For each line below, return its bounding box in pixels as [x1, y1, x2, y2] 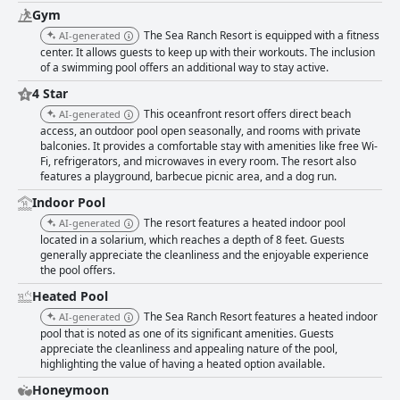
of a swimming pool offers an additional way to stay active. [40, 60, 329, 76]
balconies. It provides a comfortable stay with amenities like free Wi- [40, 138, 378, 154]
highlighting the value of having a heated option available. [40, 356, 325, 372]
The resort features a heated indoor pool [144, 215, 346, 231]
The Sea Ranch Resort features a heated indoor [144, 309, 378, 325]
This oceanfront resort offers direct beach [144, 106, 351, 122]
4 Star [32, 85, 68, 103]
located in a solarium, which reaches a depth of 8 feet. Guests [40, 232, 345, 248]
